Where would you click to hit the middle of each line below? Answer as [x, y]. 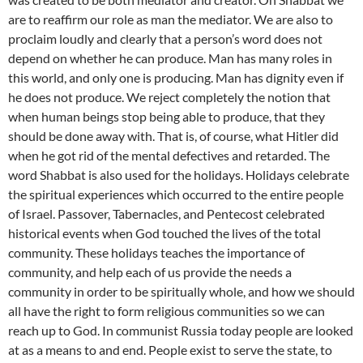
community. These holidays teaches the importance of [156, 253]
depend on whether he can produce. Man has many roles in [170, 58]
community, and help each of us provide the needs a [150, 272]
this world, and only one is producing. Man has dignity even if [176, 78]
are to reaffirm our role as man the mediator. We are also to [171, 19]
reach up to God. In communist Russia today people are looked [181, 331]
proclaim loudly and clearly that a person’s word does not [165, 39]
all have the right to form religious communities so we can [167, 311]
